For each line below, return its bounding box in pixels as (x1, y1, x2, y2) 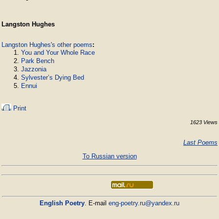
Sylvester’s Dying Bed (21, 74, 84, 81)
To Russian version (82, 153, 137, 160)
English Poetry (40, 199, 85, 207)
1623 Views (190, 119, 218, 125)
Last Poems (183, 139, 218, 146)
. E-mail (85, 199, 109, 207)
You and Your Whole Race (21, 49, 95, 56)
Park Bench (21, 57, 54, 65)
